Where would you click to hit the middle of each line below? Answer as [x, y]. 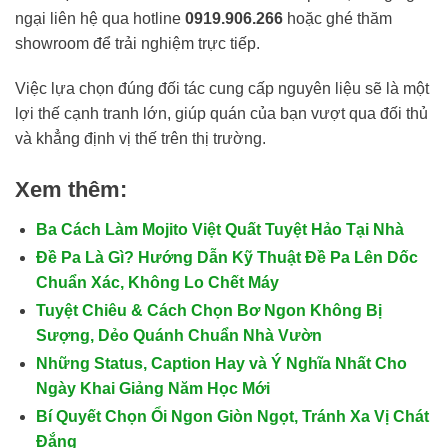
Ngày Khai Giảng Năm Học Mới [152, 389]
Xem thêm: [71, 190]
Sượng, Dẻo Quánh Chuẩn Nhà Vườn [178, 336]
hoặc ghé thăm [337, 18]
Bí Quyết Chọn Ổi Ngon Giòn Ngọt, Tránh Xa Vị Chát [232, 417]
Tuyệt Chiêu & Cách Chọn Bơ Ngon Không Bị [208, 311]
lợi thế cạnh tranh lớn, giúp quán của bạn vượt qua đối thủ [221, 114]
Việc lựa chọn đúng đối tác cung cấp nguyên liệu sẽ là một [222, 89]
